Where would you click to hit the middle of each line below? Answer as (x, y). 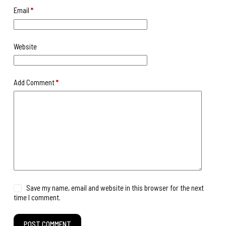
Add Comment (34, 82)
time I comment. (37, 197)
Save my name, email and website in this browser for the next (115, 187)
